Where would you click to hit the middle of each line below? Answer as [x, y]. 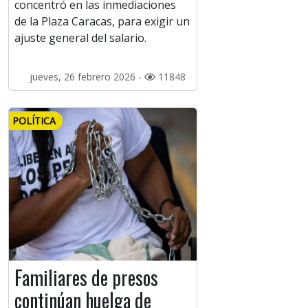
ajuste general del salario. [80, 38]
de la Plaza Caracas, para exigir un [102, 22]
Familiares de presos [86, 278]
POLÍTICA [34, 121]
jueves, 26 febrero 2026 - [87, 77]
